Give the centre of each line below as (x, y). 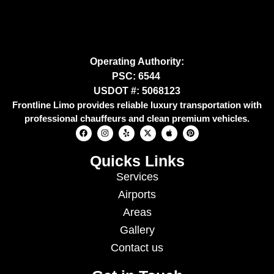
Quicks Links (137, 161)
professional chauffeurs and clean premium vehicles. (137, 119)
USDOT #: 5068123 (137, 91)
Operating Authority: (137, 62)
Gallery (137, 230)
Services (137, 176)
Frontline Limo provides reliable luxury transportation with (137, 105)
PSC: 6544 (137, 76)
